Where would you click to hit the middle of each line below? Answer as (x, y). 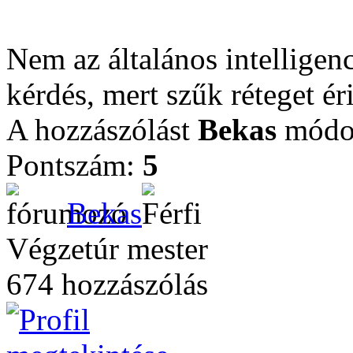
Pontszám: (74, 165)
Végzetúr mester (107, 249)
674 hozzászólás (107, 284)
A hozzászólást (102, 130)
